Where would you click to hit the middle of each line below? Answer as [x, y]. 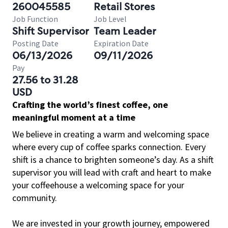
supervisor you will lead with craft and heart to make [112, 172]
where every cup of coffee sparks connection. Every [109, 147]
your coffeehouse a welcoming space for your [98, 185]
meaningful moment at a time [74, 117]
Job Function [35, 19]
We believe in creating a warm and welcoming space [111, 134]
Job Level [110, 19]
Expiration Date [121, 43]
